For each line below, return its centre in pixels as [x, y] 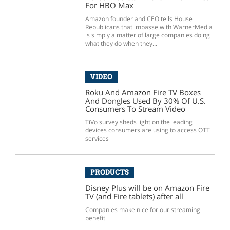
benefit [95, 218]
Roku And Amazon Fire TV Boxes [143, 92]
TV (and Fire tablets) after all [134, 196]
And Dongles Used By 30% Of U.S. [145, 100]
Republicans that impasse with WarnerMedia [149, 27]
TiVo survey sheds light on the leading [139, 122]
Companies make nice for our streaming [142, 210]
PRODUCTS [109, 172]
